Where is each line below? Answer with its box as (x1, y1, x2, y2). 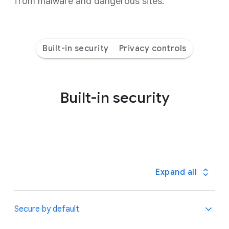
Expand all (155, 167, 197, 177)
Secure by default (14, 204, 79, 214)
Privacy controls (119, 43, 187, 54)
